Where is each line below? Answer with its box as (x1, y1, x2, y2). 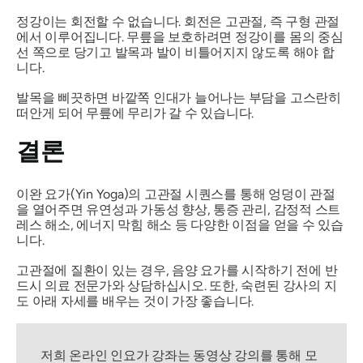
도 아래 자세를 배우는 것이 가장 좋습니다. (16, 293, 257, 309)
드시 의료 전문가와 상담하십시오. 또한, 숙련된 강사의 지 (16, 277, 337, 293)
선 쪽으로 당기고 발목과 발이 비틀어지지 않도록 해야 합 (16, 44, 335, 60)
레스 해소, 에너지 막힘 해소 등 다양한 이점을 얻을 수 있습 (16, 216, 344, 233)
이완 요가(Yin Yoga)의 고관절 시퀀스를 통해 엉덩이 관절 (16, 186, 335, 202)
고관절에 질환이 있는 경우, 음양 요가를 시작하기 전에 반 (16, 262, 338, 278)
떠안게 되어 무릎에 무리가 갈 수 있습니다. (16, 105, 260, 121)
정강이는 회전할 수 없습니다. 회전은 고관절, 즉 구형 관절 (16, 13, 340, 29)
